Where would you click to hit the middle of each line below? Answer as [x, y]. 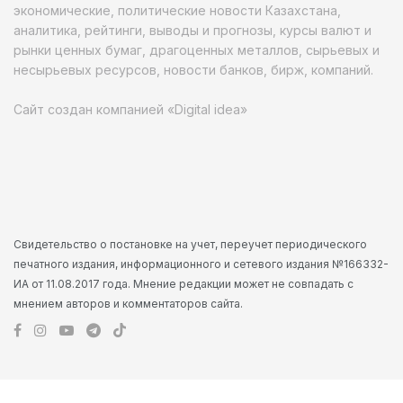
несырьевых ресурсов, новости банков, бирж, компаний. [193, 69]
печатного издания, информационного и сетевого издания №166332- [201, 264]
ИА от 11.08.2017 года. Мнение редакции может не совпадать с [184, 283]
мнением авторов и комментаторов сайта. [128, 303]
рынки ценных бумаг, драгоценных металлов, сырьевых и [197, 49]
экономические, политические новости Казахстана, [177, 10]
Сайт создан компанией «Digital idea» [130, 109]
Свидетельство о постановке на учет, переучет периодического [190, 244]
